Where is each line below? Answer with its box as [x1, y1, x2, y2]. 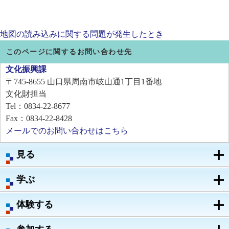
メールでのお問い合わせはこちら [6, 126, 128, 135]
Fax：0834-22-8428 [6, 113, 72, 123]
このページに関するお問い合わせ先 [6, 48, 132, 56]
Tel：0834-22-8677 [6, 101, 70, 110]
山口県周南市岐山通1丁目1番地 [47, 77, 162, 86]
